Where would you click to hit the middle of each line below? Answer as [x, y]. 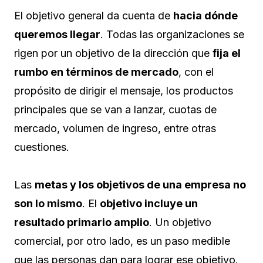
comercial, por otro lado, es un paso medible [122, 241]
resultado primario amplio [82, 222]
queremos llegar [57, 35]
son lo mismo [48, 204]
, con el [196, 72]
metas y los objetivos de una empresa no [140, 185]
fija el [227, 53]
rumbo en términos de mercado [96, 72]
